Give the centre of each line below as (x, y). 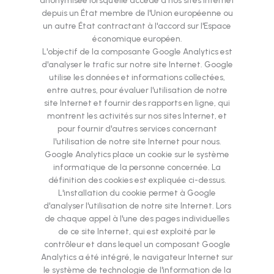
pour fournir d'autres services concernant (137, 129)
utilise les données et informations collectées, (137, 77)
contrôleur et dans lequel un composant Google (137, 244)
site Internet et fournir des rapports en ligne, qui (137, 103)
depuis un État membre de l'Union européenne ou (137, 13)
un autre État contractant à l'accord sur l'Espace (137, 26)
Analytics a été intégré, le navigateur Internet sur (137, 257)
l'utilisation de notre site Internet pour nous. (137, 142)
